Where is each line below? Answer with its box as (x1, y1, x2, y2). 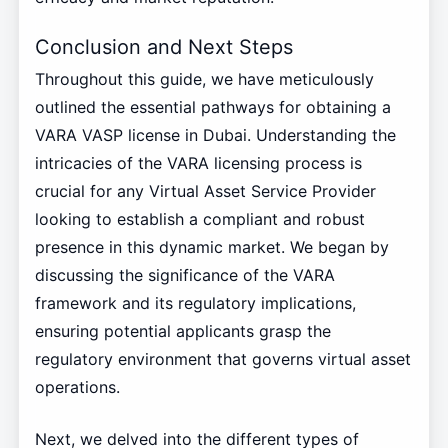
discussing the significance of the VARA (34, 265, 335, 286)
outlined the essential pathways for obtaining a (34, 97, 391, 118)
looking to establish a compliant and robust (34, 209, 365, 230)
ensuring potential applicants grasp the (34, 321, 331, 342)
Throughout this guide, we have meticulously (34, 69, 374, 90)
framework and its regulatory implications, (34, 293, 356, 314)
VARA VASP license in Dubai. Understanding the (34, 125, 396, 146)
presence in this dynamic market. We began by (34, 237, 389, 258)
